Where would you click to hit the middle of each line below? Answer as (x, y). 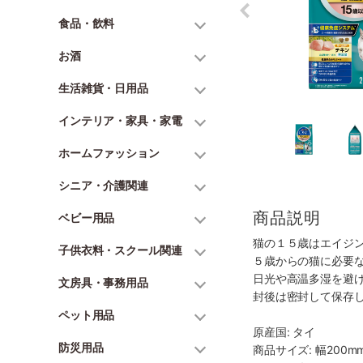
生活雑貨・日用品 (103, 88)
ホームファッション (109, 153)
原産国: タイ (284, 332)
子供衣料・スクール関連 (120, 250)
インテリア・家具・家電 (120, 120)
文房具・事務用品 (103, 282)
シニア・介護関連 (103, 185)
